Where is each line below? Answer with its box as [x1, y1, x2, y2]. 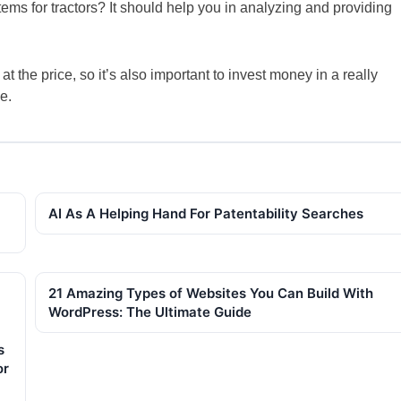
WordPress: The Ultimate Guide [48, 303, 252, 320]
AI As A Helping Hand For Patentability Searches [48, 204, 363, 222]
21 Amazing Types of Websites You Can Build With [48, 284, 373, 302]
